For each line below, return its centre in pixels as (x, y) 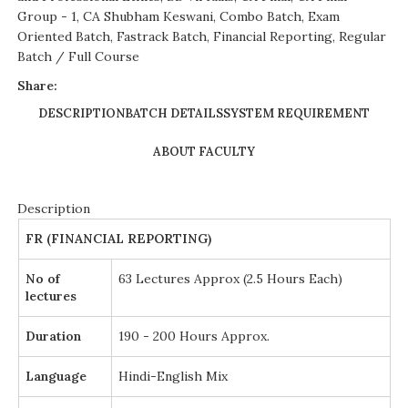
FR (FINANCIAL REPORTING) (118, 239)
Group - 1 (47, 16)
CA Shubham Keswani (148, 16)
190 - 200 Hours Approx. (194, 336)
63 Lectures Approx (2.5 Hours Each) (230, 279)
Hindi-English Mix (173, 376)
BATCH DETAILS (174, 113)
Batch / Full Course (79, 56)
